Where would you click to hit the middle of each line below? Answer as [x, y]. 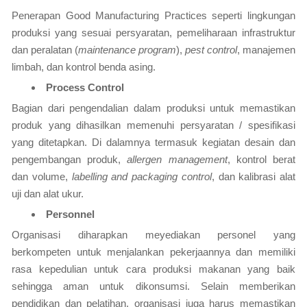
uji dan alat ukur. [48, 194]
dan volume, [42, 176]
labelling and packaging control [142, 176]
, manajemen [266, 50]
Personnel [70, 214]
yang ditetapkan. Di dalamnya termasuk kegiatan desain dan [153, 142]
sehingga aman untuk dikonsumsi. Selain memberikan [153, 286]
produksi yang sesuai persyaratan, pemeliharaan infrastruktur [153, 33]
